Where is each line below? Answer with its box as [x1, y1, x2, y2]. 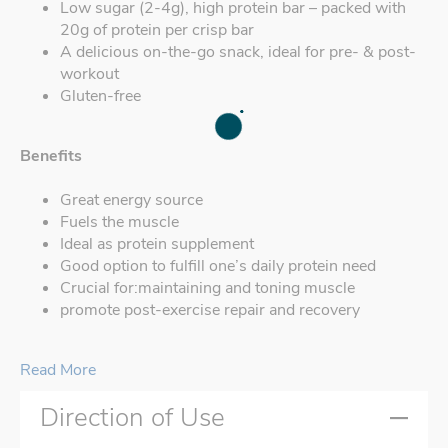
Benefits [20, 145, 82, 168]
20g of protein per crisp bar [60, 19, 254, 42]
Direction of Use [40, 400, 225, 436]
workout [60, 63, 119, 86]
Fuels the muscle [60, 211, 179, 234]
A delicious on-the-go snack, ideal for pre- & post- [60, 41, 416, 64]
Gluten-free [60, 85, 141, 108]
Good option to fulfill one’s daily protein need [60, 255, 376, 278]
